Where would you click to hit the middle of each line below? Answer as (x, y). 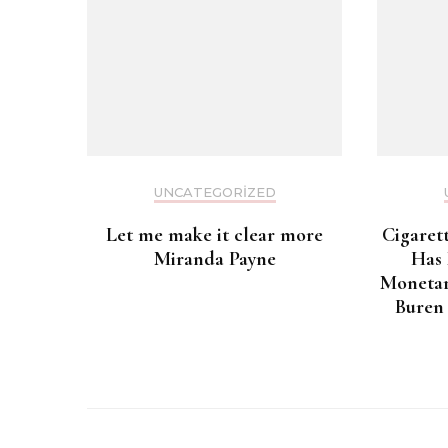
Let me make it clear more (214, 234)
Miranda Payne (214, 258)
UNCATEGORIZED (214, 191)
